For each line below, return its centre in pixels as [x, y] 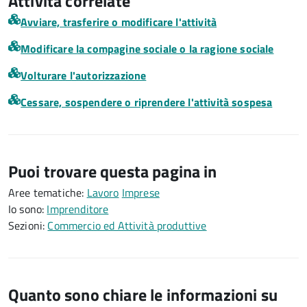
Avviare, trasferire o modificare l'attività [119, 22]
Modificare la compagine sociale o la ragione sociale [147, 49]
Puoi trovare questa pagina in [113, 171]
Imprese [140, 193]
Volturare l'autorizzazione [84, 75]
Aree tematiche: [48, 193]
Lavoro [103, 193]
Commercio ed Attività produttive [127, 225]
